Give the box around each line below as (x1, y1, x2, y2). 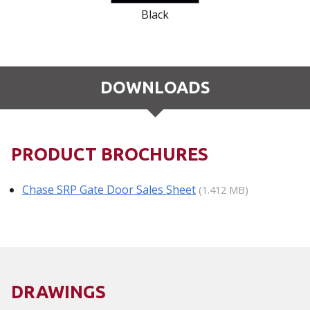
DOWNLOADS (100, 77, 210, 97)
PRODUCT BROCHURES (11, 143, 208, 164)
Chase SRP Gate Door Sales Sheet (22, 181, 196, 197)
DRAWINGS (11, 281, 106, 302)
